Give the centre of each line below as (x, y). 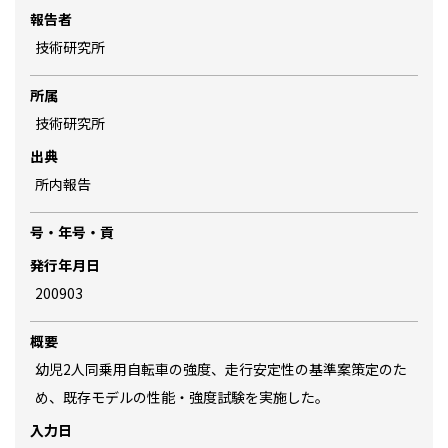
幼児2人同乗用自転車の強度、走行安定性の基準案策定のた (221, 369)
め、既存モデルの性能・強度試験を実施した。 (182, 397)
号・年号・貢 (72, 232)
